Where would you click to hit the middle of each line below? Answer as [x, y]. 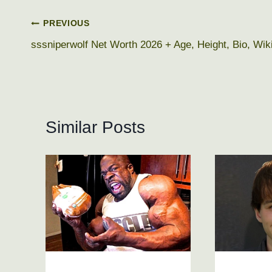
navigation [70, 52]
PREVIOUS [66, 24]
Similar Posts [95, 127]
